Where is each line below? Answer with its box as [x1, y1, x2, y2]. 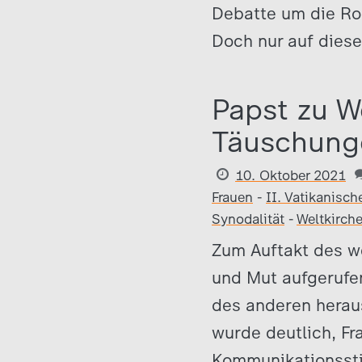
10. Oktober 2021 [235, 167, 346, 183]
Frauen [212, 189, 253, 205]
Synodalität [212, 211, 284, 227]
